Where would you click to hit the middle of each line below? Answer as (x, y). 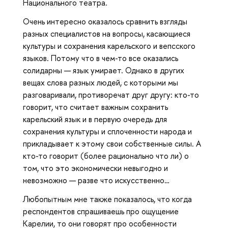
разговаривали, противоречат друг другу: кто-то (111, 95)
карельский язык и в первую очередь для (95, 119)
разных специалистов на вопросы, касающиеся (107, 34)
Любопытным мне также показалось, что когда (107, 199)
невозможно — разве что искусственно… (96, 180)
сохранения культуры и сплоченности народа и (107, 132)
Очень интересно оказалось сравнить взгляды (105, 22)
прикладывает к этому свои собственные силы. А (112, 144)
